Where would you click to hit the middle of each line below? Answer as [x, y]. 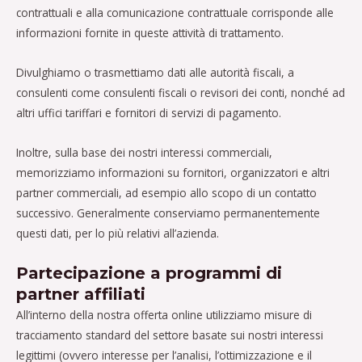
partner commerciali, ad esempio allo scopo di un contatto [166, 192]
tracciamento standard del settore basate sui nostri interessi [170, 335]
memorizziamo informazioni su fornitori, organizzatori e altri [173, 172]
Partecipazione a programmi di [149, 273]
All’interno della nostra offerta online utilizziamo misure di [164, 314]
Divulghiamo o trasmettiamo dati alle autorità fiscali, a [155, 72]
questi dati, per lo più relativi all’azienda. [118, 233]
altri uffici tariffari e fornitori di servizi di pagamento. [149, 112]
